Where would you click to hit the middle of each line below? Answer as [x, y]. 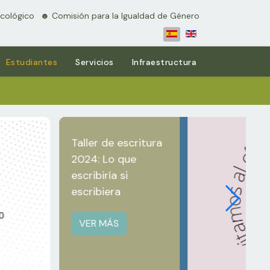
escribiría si [100, 175]
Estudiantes [31, 62]
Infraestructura [164, 62]
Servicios [95, 62]
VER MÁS [99, 223]
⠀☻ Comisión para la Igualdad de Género [117, 16]
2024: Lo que [104, 159]
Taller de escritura [117, 143]
